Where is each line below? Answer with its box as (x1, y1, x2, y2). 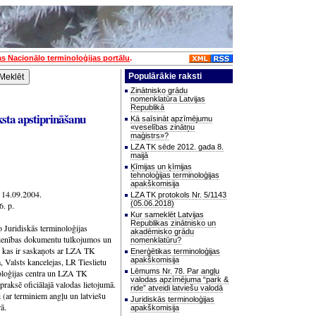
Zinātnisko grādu (130, 86, 188, 95)
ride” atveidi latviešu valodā (130, 284, 223, 292)
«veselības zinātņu (130, 123, 195, 131)
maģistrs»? (130, 131, 169, 140)
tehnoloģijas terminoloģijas (130, 171, 219, 179)
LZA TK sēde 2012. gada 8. (130, 142, 224, 151)
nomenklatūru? (130, 236, 181, 244)
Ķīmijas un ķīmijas (130, 162, 192, 171)
